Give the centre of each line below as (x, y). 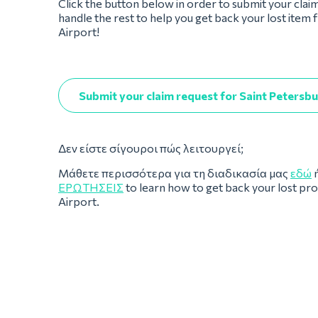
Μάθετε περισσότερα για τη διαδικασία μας (174, 173)
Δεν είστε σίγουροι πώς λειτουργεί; (152, 148)
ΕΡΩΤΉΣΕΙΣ (91, 187)
